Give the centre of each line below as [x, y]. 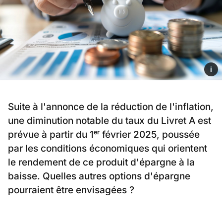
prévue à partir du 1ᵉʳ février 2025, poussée [104, 135]
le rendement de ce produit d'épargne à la [101, 163]
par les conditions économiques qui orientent [108, 149]
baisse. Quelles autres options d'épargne [99, 176]
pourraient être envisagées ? [71, 190]
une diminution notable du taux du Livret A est [110, 121]
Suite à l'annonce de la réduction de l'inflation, [111, 107]
